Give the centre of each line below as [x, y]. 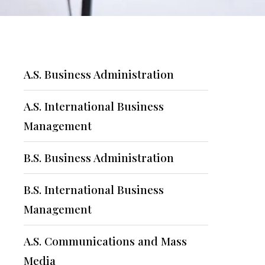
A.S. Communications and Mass [105, 241]
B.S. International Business [94, 189]
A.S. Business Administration [99, 74]
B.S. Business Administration [99, 157]
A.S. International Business [94, 106]
